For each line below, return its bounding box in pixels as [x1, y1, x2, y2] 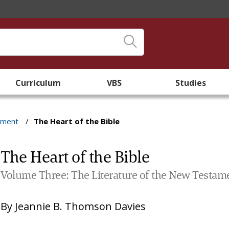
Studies [175, 77, 207, 88]
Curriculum [15, 77, 61, 88]
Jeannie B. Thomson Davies [15, 199, 146, 213]
